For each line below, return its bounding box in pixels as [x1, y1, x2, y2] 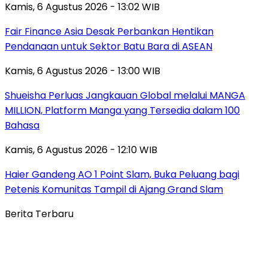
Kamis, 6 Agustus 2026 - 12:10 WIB [5, 142, 157, 157]
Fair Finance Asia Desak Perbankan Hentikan [5, 24, 214, 38]
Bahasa [5, 118, 39, 132]
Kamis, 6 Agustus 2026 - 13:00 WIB [5, 63, 160, 78]
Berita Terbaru [5, 206, 74, 221]
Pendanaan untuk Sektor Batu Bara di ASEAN [5, 39, 212, 53]
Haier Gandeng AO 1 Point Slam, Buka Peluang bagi [5, 167, 239, 181]
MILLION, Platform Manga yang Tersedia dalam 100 [5, 103, 240, 117]
